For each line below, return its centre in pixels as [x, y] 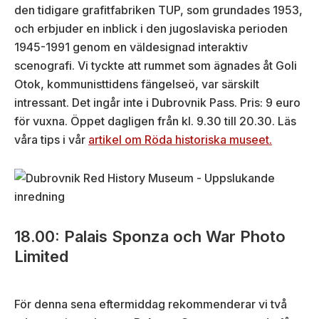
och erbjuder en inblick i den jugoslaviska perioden [151, 28]
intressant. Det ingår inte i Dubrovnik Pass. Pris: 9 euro [157, 102]
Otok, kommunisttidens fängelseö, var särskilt [137, 84]
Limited [41, 256]
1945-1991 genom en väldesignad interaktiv [131, 47]
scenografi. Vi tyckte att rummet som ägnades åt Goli [156, 65]
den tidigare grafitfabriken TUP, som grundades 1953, [158, 10]
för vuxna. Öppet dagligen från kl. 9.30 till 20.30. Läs [155, 121]
